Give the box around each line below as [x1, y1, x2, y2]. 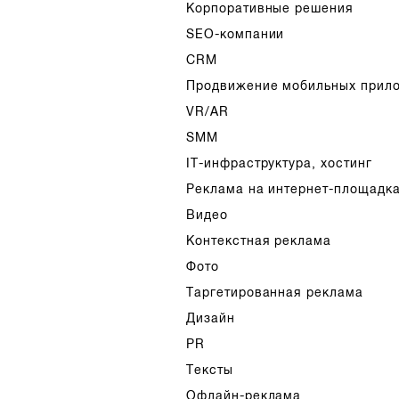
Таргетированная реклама [185, 285, 364, 299]
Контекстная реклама [185, 233, 332, 248]
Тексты [185, 362, 233, 377]
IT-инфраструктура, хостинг [185, 156, 373, 170]
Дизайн [185, 311, 235, 325]
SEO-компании [185, 27, 285, 41]
